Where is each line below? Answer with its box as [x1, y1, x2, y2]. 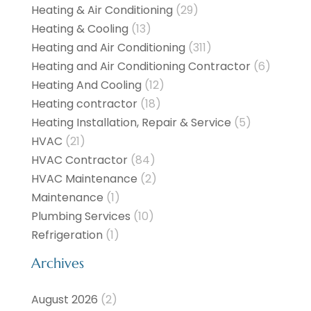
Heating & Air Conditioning [31, 1, 173, 18]
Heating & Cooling [31, 20, 128, 37]
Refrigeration [31, 226, 103, 243]
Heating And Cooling [31, 76, 142, 93]
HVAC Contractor [31, 151, 128, 168]
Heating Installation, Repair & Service [31, 114, 231, 131]
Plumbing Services [31, 208, 131, 224]
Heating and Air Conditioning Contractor [31, 58, 251, 74]
